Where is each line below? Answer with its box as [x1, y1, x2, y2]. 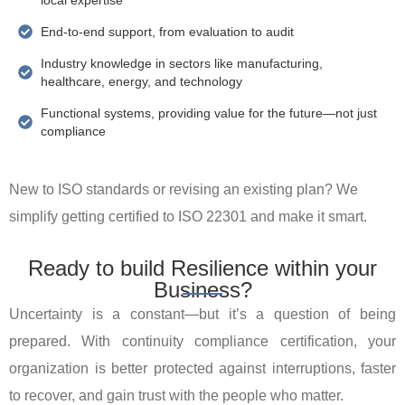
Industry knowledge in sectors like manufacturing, [41, 55, 323, 71]
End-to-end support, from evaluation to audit [41, 24, 294, 39]
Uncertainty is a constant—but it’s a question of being [9, 306, 396, 322]
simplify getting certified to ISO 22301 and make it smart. [9, 208, 367, 224]
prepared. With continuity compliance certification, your [9, 333, 396, 349]
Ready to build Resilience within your [28, 255, 377, 280]
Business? [153, 277, 252, 302]
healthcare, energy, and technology [41, 73, 242, 89]
